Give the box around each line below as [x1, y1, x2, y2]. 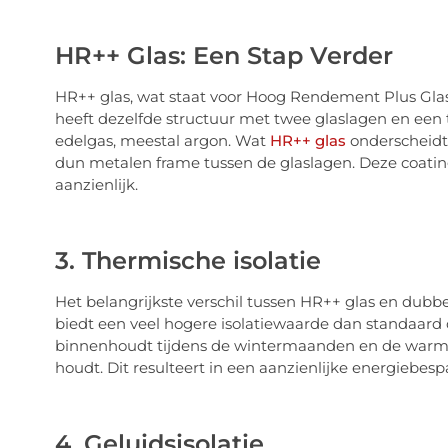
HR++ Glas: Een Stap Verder [54, 40, 393, 70]
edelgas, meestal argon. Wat [54, 130, 266, 150]
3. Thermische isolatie [54, 245, 321, 275]
